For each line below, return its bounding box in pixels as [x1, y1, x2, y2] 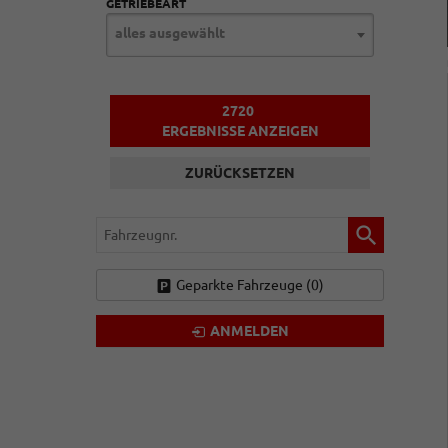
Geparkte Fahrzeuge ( [175, 277, 311, 293]
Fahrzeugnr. [96, 219, 173, 235]
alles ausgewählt [115, 25, 225, 41]
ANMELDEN [210, 323, 289, 339]
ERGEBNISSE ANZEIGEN [161, 123, 319, 139]
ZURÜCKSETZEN [185, 165, 295, 181]
